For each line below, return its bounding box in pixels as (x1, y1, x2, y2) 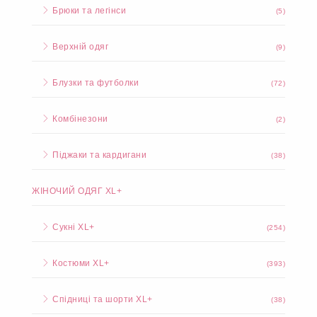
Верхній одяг (50, 42, 108, 52)
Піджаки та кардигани (50, 150, 146, 160)
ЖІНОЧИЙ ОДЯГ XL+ (32, 186, 122, 196)
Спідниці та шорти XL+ (50, 294, 153, 304)
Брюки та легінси (50, 6, 126, 16)
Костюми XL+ (50, 258, 110, 268)
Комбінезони (50, 114, 108, 124)
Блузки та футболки (50, 78, 139, 88)
